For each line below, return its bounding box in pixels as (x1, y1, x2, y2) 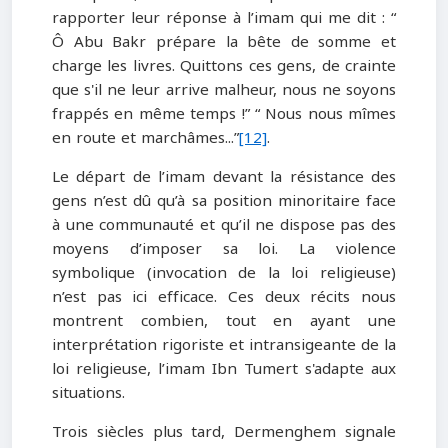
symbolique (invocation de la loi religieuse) (52, 258, 396, 287)
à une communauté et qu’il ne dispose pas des (52, 210, 396, 239)
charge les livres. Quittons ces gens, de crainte (52, 51, 396, 80)
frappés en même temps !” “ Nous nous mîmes (52, 99, 396, 128)
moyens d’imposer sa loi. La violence (52, 234, 396, 263)
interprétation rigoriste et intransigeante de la (52, 330, 396, 359)
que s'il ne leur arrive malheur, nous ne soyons (52, 75, 396, 104)
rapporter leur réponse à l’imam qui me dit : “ (52, 3, 396, 32)
